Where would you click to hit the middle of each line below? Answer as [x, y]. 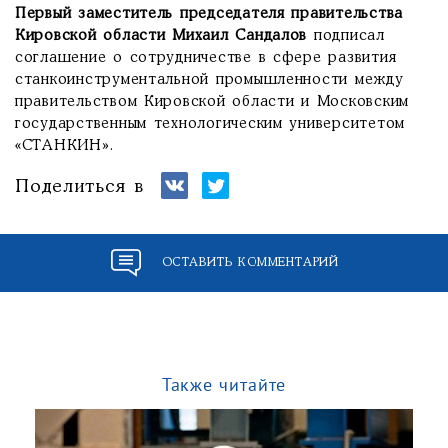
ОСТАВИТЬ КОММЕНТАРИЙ [250, 263]
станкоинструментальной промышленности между [209, 79]
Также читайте [224, 384]
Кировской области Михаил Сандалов [161, 35]
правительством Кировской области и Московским [212, 101]
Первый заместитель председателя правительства [209, 13]
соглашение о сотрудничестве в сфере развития [206, 57]
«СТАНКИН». [64, 145]
